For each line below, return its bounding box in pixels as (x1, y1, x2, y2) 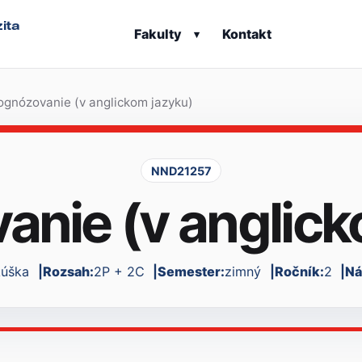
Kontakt (221, 26, 271, 42)
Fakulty (134, 26, 183, 42)
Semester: (158, 263, 225, 280)
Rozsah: (42, 263, 94, 280)
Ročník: (274, 263, 324, 280)
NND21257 (150, 163, 212, 178)
